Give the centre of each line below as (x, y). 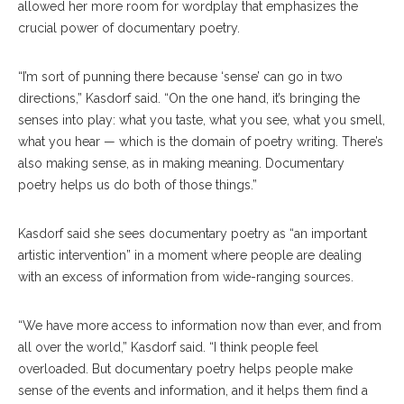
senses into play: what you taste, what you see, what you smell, (202, 120)
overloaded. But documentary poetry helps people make (185, 369)
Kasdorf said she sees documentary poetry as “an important (193, 234)
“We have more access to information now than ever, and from (200, 326)
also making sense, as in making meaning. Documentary (181, 163)
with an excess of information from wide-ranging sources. (186, 277)
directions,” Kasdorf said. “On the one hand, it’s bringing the (189, 98)
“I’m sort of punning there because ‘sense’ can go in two (180, 77)
